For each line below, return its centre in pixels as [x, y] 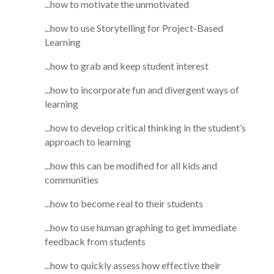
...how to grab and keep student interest [126, 65]
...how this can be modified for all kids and [131, 165]
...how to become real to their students [124, 203]
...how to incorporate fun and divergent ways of [142, 89]
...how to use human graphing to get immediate [140, 227]
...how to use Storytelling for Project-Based [134, 28]
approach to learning [87, 141]
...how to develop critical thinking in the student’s [145, 127]
